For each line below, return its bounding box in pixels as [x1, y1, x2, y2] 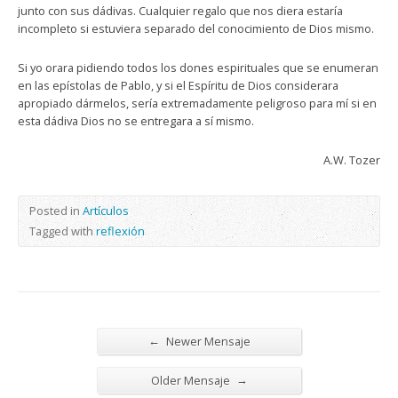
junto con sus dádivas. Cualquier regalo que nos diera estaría [18, 3, 343, 19]
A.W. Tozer [323, 152, 380, 168]
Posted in [29, 203, 83, 219]
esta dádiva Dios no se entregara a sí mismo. [18, 113, 254, 129]
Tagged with [29, 223, 96, 239]
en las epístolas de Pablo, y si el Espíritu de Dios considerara [18, 77, 338, 93]
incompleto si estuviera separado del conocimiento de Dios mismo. [18, 20, 374, 36]
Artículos [83, 203, 129, 219]
